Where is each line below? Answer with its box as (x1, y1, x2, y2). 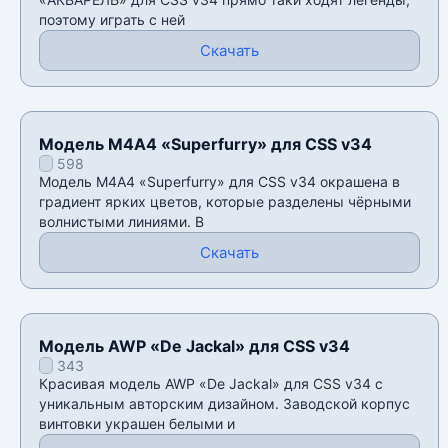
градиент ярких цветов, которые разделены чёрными (39, 193, 411, 211)
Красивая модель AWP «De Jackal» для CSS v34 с (39, 375, 383, 393)
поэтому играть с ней (39, 11, 185, 29)
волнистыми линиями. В (39, 213, 204, 231)
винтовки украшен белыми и (39, 415, 235, 433)
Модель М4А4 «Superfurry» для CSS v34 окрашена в (39, 173, 400, 191)
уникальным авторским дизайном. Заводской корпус (39, 395, 410, 413)
